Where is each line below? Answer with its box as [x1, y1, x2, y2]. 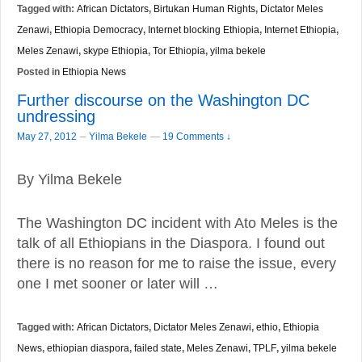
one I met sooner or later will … [17, 275, 218, 292]
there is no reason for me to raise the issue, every [17, 255, 336, 271]
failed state [134, 342, 182, 353]
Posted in [17, 66, 62, 78]
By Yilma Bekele [17, 171, 122, 188]
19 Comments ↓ [162, 131, 231, 142]
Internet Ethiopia [264, 24, 336, 36]
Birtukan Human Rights [154, 3, 255, 15]
